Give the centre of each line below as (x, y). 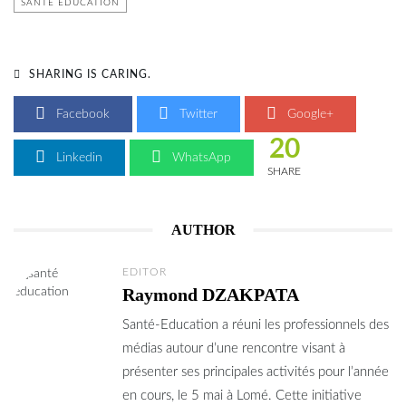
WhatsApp (200, 157)
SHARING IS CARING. (88, 74)
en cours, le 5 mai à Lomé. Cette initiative (242, 395)
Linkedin (77, 157)
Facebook (81, 114)
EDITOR (145, 271)
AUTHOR (203, 229)
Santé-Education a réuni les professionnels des (256, 324)
